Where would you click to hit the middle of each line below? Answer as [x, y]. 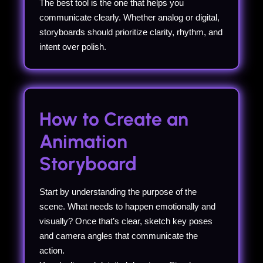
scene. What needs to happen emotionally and [127, 206]
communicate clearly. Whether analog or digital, [129, 17]
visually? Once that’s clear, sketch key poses [126, 221]
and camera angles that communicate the [119, 235]
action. [52, 250]
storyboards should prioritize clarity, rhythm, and [131, 32]
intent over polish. [73, 46]
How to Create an [114, 119]
